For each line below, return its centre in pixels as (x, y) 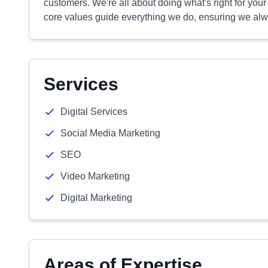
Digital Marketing (96, 198)
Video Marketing (95, 176)
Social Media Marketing (110, 133)
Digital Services (94, 112)
